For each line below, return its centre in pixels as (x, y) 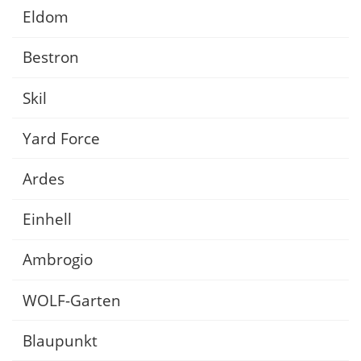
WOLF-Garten (71, 300)
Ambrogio (57, 259)
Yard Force (61, 138)
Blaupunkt (60, 340)
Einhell (47, 219)
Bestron (50, 57)
